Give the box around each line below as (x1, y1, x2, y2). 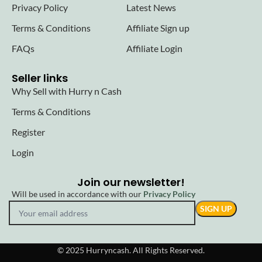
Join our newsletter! (77, 175, 185, 190)
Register (12, 126, 45, 138)
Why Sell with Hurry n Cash (12, 85, 122, 97)
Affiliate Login (126, 43, 182, 54)
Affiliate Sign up (126, 22, 189, 34)
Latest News (126, 2, 176, 13)
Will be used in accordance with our (12, 189, 143, 199)
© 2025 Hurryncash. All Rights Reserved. (57, 245, 205, 256)
